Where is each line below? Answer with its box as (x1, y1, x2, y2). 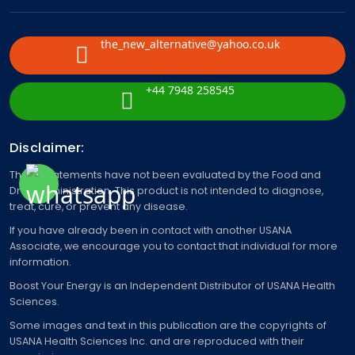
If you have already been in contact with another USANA (10, 223, 292, 238)
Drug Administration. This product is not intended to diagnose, (10, 184, 323, 198)
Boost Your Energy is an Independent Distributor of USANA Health (10, 279, 335, 293)
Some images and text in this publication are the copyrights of (10, 319, 326, 333)
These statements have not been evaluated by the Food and (10, 168, 321, 182)
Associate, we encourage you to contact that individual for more (10, 239, 338, 254)
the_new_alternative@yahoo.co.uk (101, 36, 280, 52)
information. (10, 255, 71, 269)
